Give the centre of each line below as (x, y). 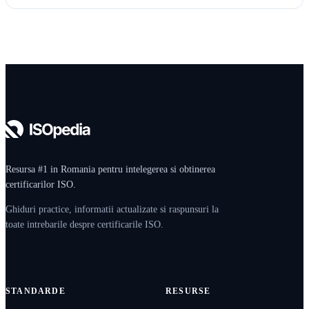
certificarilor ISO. (41, 185)
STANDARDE (36, 291)
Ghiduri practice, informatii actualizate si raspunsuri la (112, 210)
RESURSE (188, 291)
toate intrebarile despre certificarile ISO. (84, 225)
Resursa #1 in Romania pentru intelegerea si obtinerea (110, 170)
